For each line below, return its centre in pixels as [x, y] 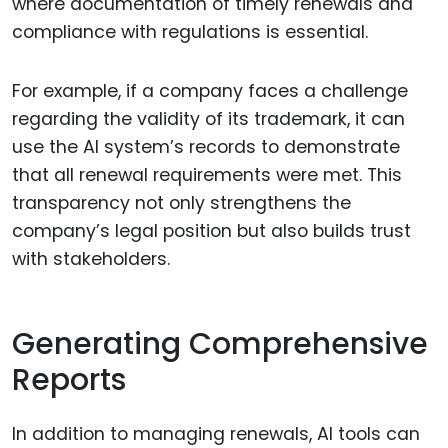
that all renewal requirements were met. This [207, 175]
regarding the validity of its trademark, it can [208, 119]
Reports [69, 379]
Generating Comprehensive [220, 343]
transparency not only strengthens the [181, 203]
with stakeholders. [91, 259]
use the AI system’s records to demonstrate [206, 147]
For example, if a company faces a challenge [210, 91]
